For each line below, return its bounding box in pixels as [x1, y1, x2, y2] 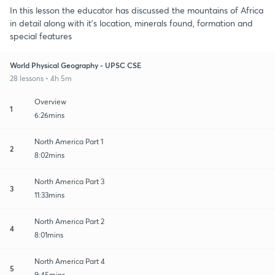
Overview [34, 96, 66, 106]
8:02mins [34, 150, 64, 160]
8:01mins [34, 230, 63, 239]
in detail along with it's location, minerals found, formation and [10, 17, 253, 29]
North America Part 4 [34, 256, 105, 266]
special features [10, 29, 72, 42]
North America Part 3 [34, 176, 104, 186]
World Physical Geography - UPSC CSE [10, 60, 141, 70]
